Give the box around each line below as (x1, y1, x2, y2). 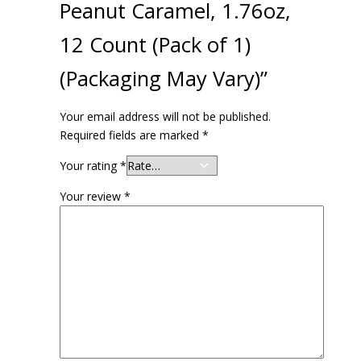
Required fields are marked (59, 127, 202, 143)
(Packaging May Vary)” (59, 64, 268, 93)
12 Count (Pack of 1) (59, 30, 251, 59)
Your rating (59, 157, 120, 173)
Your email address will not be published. (59, 108, 271, 124)
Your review (59, 188, 124, 204)
